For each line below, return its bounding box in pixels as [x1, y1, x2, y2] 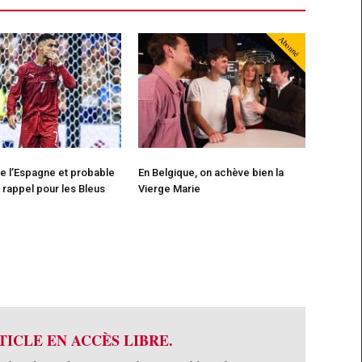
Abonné [276, 32, 302, 59]
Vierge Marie [137, 183, 203, 196]
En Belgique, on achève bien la [137, 166, 284, 179]
